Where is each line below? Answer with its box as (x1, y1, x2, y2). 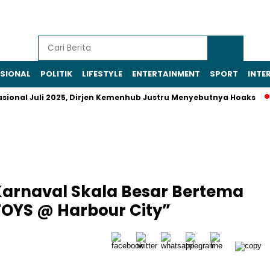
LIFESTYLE (82, 68, 122, 80)
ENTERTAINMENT (132, 68, 200, 80)
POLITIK (40, 68, 72, 80)
